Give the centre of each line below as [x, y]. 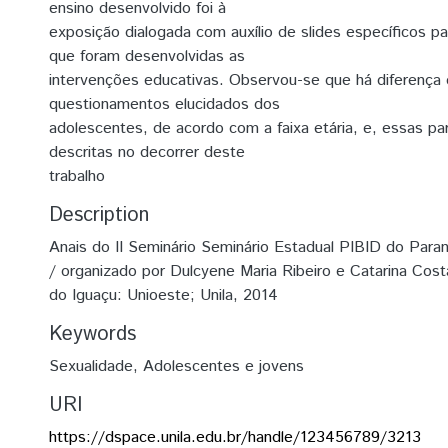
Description [99, 215]
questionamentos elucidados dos [164, 104]
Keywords [92, 334]
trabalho [77, 176]
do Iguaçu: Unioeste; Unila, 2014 [163, 295]
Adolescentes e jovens [223, 366]
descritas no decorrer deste [147, 152]
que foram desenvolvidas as [147, 56]
